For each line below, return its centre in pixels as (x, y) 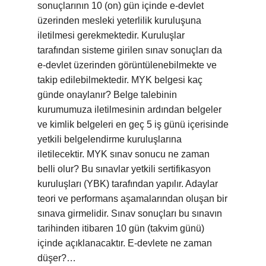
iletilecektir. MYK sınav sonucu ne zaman (123, 154)
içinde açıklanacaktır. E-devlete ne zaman (125, 243)
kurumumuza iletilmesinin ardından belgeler (129, 110)
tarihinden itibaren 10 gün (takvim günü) (121, 228)
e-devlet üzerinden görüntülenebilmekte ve (127, 65)
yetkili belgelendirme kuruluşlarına (110, 139)
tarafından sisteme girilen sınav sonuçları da (130, 50)
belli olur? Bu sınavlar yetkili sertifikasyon (124, 169)
